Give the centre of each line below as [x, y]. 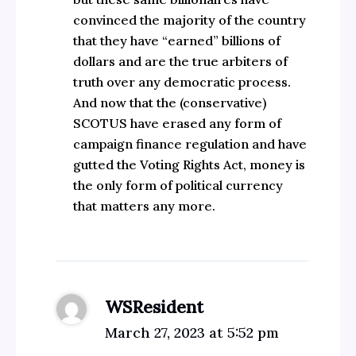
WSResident [155, 307]
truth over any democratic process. [182, 82]
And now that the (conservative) [169, 103]
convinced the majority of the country [189, 20]
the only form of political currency [178, 186]
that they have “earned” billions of [176, 41]
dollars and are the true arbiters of [180, 62]
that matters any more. [144, 206]
